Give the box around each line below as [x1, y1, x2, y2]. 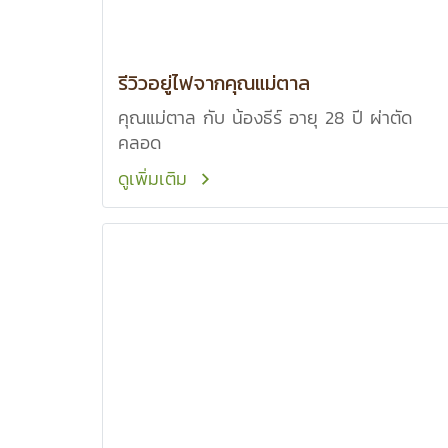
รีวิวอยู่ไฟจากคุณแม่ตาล [118, 68, 310, 98]
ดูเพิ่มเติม [118, 165, 194, 192]
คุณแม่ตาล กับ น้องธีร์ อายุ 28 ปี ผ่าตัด [118, 104, 412, 131]
